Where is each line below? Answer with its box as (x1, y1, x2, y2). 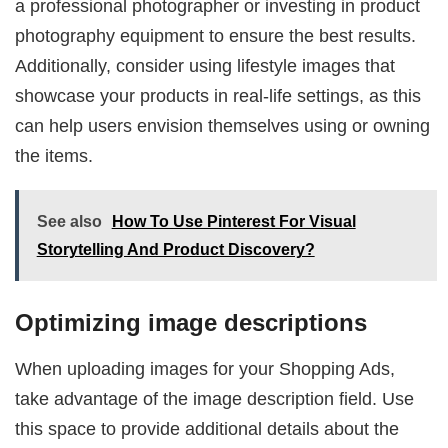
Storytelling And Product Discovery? (36, 241, 315, 259)
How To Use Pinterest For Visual (111, 213, 356, 231)
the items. (15, 145, 94, 167)
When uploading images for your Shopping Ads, (15, 358, 396, 380)
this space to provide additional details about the (15, 418, 400, 440)
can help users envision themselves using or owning (15, 115, 431, 137)
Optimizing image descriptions (15, 309, 368, 337)
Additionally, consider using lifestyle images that (15, 55, 396, 77)
